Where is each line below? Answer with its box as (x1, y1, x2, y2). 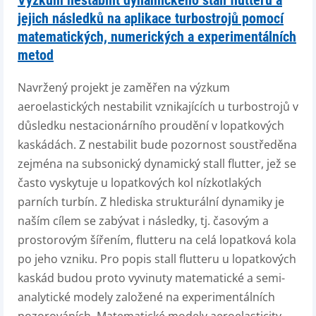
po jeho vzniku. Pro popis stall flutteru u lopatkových (18, 251, 296, 267)
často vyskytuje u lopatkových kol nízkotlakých (18, 175, 262, 190)
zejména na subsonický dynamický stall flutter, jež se (18, 156, 296, 171)
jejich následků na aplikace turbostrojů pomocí (18, 10, 284, 27)
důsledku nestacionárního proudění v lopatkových (18, 118, 284, 133)
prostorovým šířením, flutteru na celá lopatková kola (18, 232, 296, 248)
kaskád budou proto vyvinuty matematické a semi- (18, 270, 285, 286)
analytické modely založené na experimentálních (18, 289, 275, 305)
